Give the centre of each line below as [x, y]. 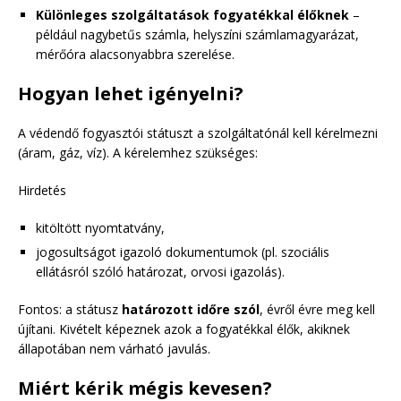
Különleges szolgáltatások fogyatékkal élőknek [192, 15]
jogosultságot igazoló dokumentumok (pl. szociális [183, 252]
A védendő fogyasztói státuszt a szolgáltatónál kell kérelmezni [198, 133]
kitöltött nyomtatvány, [100, 228]
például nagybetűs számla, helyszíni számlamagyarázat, [197, 35]
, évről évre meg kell [317, 310]
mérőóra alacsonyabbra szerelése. [135, 55]
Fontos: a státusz [70, 310]
